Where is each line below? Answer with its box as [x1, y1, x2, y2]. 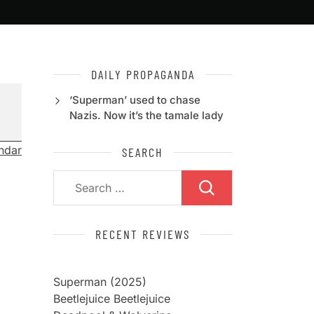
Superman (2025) [53, 275, 146, 289]
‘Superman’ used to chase [69, 93, 200, 107]
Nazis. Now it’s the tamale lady [69, 109, 224, 122]
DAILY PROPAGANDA [90, 67, 195, 82]
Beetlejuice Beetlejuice [53, 292, 170, 306]
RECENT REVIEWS [95, 226, 190, 242]
